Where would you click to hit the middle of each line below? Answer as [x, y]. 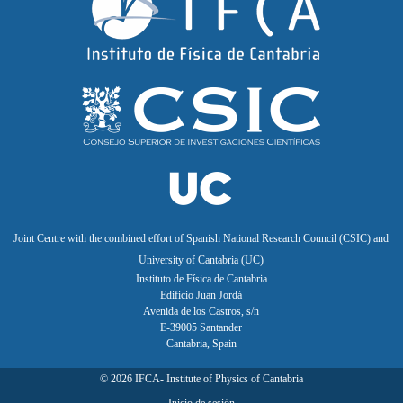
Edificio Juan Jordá [201, 295]
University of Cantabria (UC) [201, 260]
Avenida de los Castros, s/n [201, 311]
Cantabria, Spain [201, 343]
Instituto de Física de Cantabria [201, 278]
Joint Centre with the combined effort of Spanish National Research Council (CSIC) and [201, 238]
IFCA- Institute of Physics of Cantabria [217, 379]
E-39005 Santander [201, 327]
